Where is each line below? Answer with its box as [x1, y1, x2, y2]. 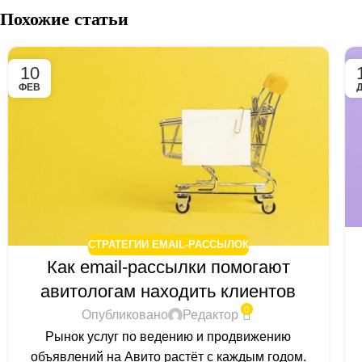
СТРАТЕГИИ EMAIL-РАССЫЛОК [87, 238, 249, 251]
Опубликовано [81, 308, 168, 322]
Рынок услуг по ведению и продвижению [45, 329, 292, 343]
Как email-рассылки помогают [46, 256, 290, 277]
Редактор [182, 308, 238, 322]
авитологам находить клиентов [40, 280, 297, 301]
